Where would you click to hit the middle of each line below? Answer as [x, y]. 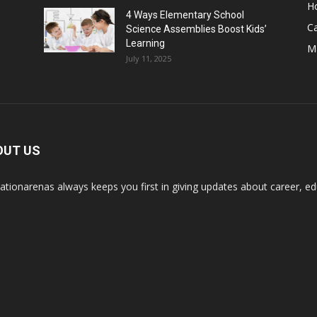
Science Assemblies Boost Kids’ [196, 29]
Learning [145, 43]
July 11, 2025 [149, 58]
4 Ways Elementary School [185, 15]
